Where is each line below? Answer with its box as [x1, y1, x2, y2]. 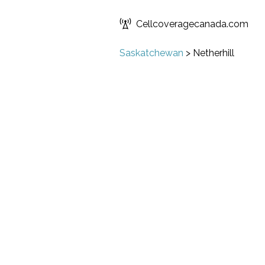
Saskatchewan [119, 47, 183, 59]
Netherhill [193, 47, 234, 59]
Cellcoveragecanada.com [136, 18, 248, 30]
